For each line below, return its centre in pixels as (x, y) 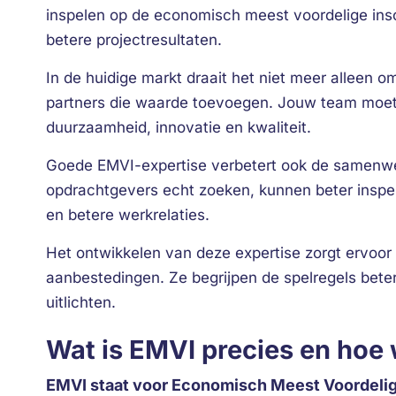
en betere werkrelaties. (128, 215)
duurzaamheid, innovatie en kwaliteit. (179, 127)
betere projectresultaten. (134, 40)
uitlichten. (81, 302)
